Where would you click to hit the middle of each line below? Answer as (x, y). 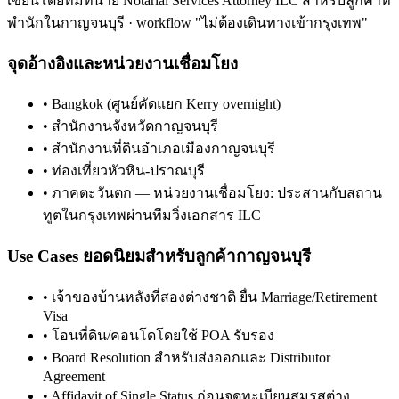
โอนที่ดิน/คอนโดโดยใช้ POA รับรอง (163, 335)
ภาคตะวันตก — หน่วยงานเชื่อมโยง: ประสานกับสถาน (217, 193)
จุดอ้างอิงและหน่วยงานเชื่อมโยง (122, 63)
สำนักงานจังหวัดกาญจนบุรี (135, 126)
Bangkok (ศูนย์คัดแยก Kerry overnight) (166, 104)
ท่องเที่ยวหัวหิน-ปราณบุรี (128, 171)
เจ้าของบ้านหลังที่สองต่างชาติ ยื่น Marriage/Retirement (214, 297)
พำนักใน (34, 22)
